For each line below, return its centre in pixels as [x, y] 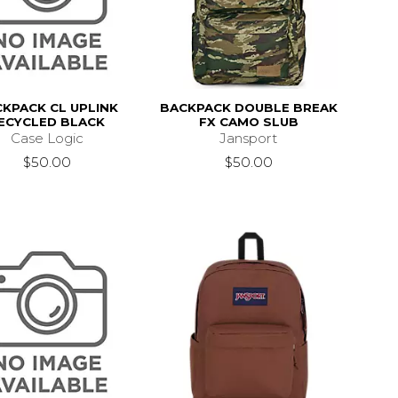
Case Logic [47, 138]
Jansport [249, 138]
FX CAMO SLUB [248, 121]
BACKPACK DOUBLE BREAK [248, 107]
